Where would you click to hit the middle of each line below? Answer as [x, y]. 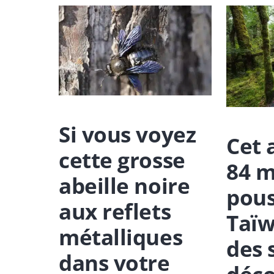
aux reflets [115, 211]
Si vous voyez [128, 134]
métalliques [121, 237]
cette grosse [122, 160]
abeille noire [124, 185]
